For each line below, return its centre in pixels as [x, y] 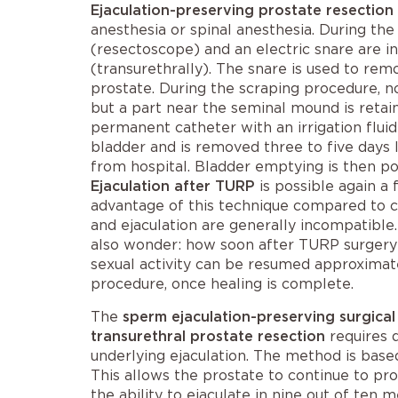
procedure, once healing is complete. [222, 284]
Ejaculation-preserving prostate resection [242, 10]
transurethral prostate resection [208, 336]
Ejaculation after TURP [173, 186]
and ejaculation [144, 225]
